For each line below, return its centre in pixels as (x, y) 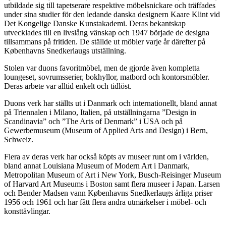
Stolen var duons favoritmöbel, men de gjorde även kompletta (102, 68)
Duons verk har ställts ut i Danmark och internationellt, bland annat (110, 103)
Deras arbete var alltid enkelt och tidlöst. (68, 86)
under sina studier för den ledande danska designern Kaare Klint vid (112, 15)
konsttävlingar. (27, 211)
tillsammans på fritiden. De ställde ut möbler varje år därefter (101, 42)
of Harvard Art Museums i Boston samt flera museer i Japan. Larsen (112, 184)
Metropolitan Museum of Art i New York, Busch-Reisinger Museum (112, 175)
